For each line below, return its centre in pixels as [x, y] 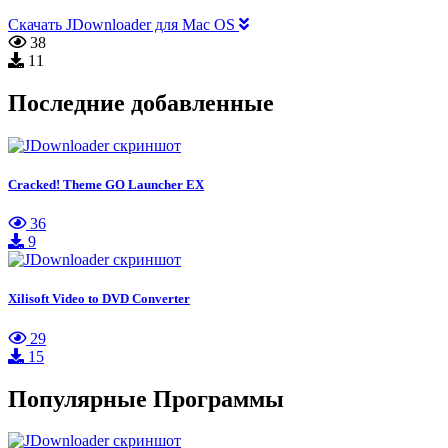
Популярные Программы [146, 398]
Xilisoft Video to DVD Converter [99, 299]
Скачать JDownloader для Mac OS [123, 25]
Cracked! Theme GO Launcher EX [106, 185]
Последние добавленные [141, 103]
